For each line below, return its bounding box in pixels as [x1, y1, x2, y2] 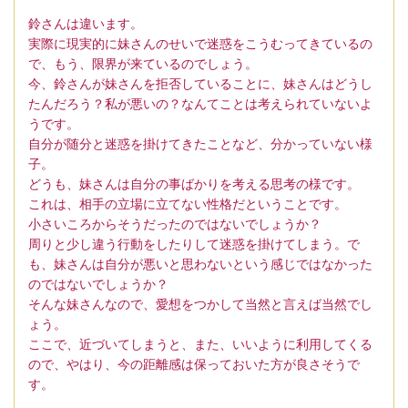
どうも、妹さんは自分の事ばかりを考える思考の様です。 [28, 177, 360, 192]
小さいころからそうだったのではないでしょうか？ [28, 217, 321, 232]
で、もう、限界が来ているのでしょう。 [28, 56, 258, 72]
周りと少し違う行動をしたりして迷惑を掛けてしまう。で [28, 237, 360, 252]
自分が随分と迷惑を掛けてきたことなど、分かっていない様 [28, 137, 372, 152]
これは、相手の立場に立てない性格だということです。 [28, 197, 347, 212]
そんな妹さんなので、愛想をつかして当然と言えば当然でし [28, 297, 372, 312]
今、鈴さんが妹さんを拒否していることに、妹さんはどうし [28, 76, 372, 92]
